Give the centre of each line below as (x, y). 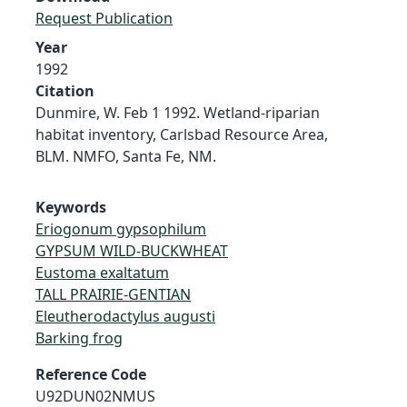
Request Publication (104, 18)
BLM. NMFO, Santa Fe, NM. (126, 156)
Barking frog (79, 338)
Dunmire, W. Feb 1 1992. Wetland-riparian (178, 112)
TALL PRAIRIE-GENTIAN (113, 294)
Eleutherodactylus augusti (125, 316)
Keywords (71, 207)
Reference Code (91, 374)
